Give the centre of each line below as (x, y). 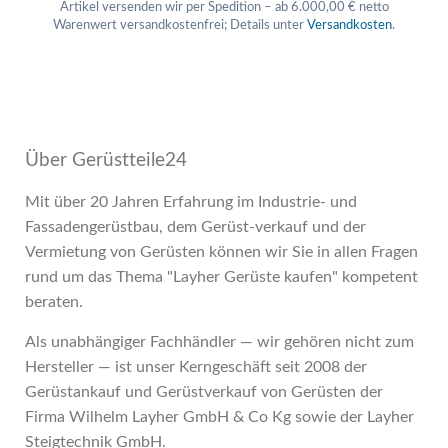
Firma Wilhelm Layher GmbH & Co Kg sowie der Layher (219, 417)
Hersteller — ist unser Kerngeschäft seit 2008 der (196, 367)
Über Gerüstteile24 (106, 161)
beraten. (54, 302)
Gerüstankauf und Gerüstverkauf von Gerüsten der (204, 392)
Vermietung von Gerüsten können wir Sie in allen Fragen (221, 252)
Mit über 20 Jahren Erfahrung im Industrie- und (191, 202)
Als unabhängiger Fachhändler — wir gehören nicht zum (219, 342)
